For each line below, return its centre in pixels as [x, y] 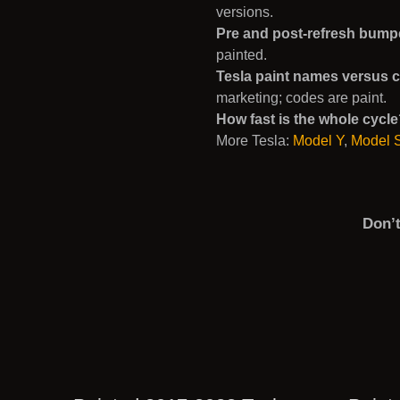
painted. [242, 55]
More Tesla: [254, 141]
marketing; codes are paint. [301, 98]
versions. [245, 12]
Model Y [318, 141]
